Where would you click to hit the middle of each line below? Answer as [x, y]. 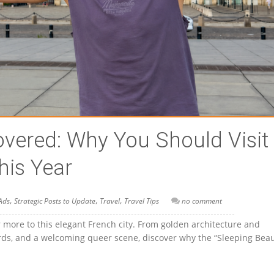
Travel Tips [142, 201]
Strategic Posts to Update [55, 201]
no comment [202, 201]
